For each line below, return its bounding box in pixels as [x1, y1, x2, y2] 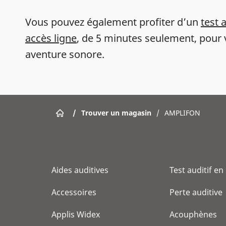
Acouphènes [169, 209, 217, 220]
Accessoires [51, 187, 96, 198]
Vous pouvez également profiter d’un [25, 15, 201, 29]
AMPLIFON [164, 107, 200, 118]
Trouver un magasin [81, 107, 151, 118]
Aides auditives [51, 164, 108, 176]
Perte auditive [169, 187, 222, 198]
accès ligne [25, 31, 77, 45]
